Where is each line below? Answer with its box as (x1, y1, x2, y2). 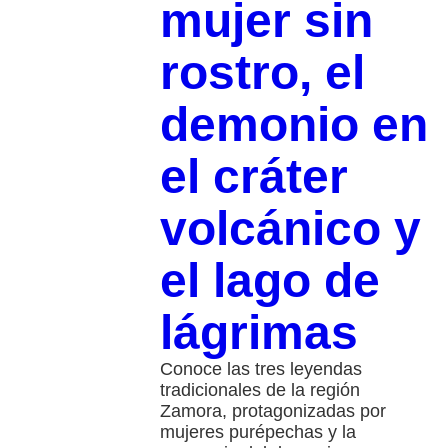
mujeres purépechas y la (159, 421, 356, 442)
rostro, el (159, 45, 365, 99)
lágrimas (159, 305, 358, 359)
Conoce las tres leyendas (159, 358, 362, 379)
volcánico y (159, 201, 421, 255)
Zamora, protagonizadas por (159, 400, 386, 421)
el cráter (159, 149, 348, 203)
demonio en (159, 97, 428, 151)
